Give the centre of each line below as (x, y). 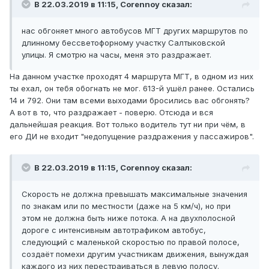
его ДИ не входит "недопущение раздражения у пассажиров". (132, 137)
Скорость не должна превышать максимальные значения (134, 194)
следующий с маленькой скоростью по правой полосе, (131, 242)
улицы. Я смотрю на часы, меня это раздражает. (116, 55)
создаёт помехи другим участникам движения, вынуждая (135, 254)
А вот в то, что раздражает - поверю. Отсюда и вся (111, 113)
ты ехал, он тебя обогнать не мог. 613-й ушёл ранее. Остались (132, 89)
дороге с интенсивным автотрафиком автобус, (114, 230)
